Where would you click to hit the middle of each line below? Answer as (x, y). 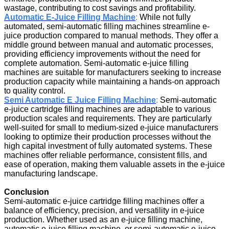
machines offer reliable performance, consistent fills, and (106, 155)
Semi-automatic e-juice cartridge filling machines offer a (104, 201)
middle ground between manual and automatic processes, (109, 44)
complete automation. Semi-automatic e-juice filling (96, 63)
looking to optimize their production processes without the (108, 136)
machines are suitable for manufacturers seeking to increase (113, 72)
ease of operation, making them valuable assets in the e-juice (114, 164)
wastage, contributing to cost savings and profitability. (100, 8)
